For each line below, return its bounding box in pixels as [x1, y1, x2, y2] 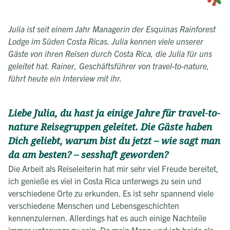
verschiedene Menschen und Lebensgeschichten [8, 200, 179, 211]
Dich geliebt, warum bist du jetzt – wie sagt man [8, 135, 220, 148]
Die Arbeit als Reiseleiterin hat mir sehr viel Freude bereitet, [8, 163, 219, 174]
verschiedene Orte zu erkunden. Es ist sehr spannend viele [8, 188, 214, 199]
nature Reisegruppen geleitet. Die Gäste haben [8, 121, 212, 135]
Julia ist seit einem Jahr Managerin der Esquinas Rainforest [8, 24, 216, 34]
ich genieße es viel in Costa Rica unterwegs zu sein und [8, 176, 201, 186]
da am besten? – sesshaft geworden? [8, 148, 171, 162]
